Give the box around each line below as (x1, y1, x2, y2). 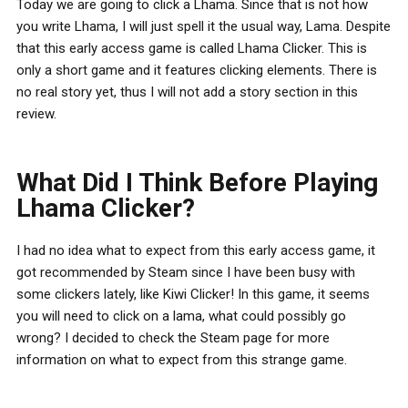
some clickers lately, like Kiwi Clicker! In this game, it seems (16, 286, 370, 303)
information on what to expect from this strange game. (16, 352, 347, 369)
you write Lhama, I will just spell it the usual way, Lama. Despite (16, 18, 391, 36)
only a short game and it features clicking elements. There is (16, 62, 377, 79)
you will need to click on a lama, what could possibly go (16, 308, 346, 325)
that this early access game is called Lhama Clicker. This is (16, 40, 367, 57)
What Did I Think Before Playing (16, 168, 378, 199)
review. (16, 106, 60, 123)
